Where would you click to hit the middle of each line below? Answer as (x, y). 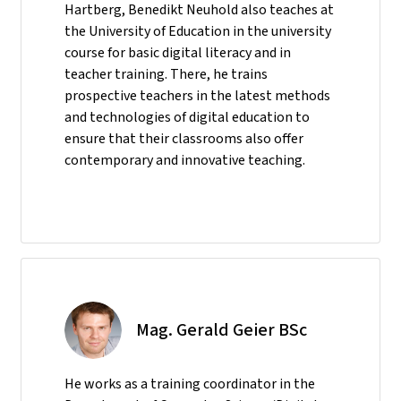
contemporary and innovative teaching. (185, 159)
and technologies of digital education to (187, 116)
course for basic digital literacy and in (178, 52)
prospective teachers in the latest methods (197, 95)
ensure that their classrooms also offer (184, 138)
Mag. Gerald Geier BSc (222, 329)
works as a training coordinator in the (200, 383)
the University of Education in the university (198, 30)
